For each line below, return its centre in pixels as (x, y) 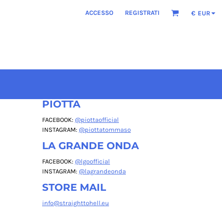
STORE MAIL (74, 187)
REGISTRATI (142, 13)
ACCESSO (99, 13)
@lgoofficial (92, 161)
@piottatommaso (105, 130)
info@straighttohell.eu (76, 203)
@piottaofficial (97, 120)
